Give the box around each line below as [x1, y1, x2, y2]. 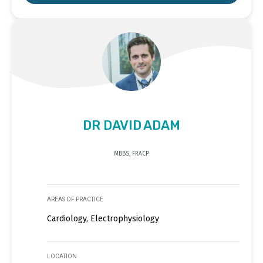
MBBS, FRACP [114, 150, 149, 157]
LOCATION [47, 252, 77, 259]
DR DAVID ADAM [83, 117, 180, 133]
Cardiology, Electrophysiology [47, 213, 159, 224]
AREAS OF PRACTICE [47, 195, 103, 203]
